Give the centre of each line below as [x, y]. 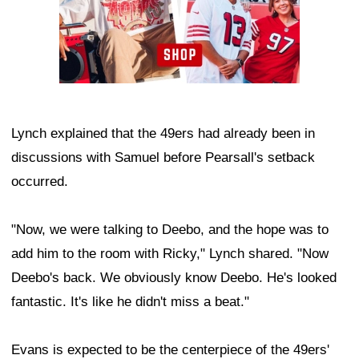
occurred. [40, 182]
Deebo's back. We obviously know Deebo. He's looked [174, 278]
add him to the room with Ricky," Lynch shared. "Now [170, 254]
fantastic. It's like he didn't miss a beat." [130, 302]
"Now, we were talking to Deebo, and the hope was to [170, 230]
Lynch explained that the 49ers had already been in [163, 134]
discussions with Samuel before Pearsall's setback [163, 158]
